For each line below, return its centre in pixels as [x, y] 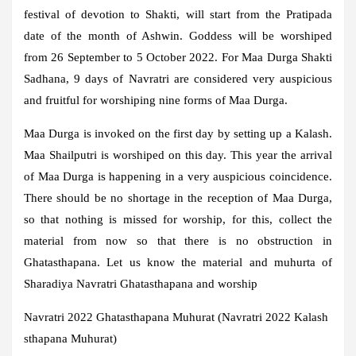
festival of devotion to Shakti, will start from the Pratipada [178, 14]
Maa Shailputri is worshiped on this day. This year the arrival [178, 155]
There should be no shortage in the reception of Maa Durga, [178, 197]
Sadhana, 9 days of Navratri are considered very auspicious [178, 78]
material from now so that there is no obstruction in [178, 240]
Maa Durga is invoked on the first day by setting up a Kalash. [178, 133]
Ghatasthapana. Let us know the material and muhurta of [178, 262]
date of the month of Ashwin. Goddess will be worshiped [178, 35]
